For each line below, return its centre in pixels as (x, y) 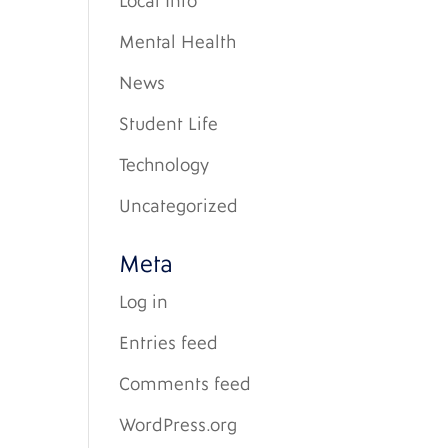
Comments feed (185, 384)
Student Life (169, 124)
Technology (164, 165)
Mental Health (178, 42)
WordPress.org (178, 425)
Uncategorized (179, 206)
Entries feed (169, 343)
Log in (144, 302)
